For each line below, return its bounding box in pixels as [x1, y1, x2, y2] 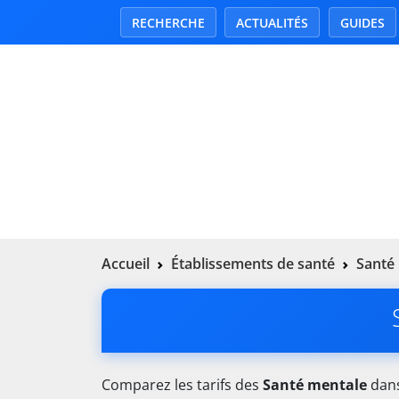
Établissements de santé [171, 254, 335, 274]
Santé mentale [263, 375, 367, 395]
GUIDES [339, 13, 385, 31]
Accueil [102, 254, 150, 274]
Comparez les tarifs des [102, 375, 263, 395]
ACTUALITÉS [236, 13, 309, 31]
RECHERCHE [131, 13, 205, 31]
